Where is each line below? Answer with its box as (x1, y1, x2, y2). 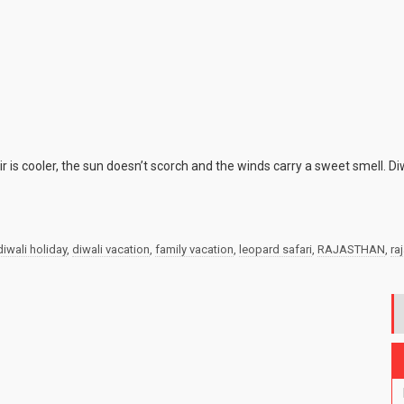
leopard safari (239, 243, 312, 257)
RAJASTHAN (317, 243, 385, 257)
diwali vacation (72, 243, 150, 257)
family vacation (155, 243, 234, 257)
